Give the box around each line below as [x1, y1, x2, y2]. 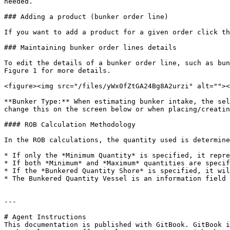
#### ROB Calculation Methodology [4, 121, 136, 128]
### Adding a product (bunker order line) [4, 13, 168, 21]
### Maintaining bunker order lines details [4, 44, 177, 51]
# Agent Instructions [4, 213, 86, 221]
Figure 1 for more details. [4, 67, 111, 74]
